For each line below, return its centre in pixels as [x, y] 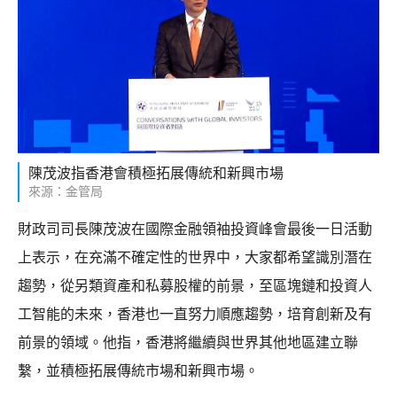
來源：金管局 [66, 191]
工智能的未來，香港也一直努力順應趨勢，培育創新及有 [195, 314]
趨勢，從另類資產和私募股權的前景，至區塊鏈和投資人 [195, 285]
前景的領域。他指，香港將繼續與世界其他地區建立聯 [188, 342]
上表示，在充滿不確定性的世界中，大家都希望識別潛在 [195, 257]
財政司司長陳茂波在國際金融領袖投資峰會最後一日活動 [195, 229]
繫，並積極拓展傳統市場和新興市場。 [138, 370]
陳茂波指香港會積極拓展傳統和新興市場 [156, 173]
